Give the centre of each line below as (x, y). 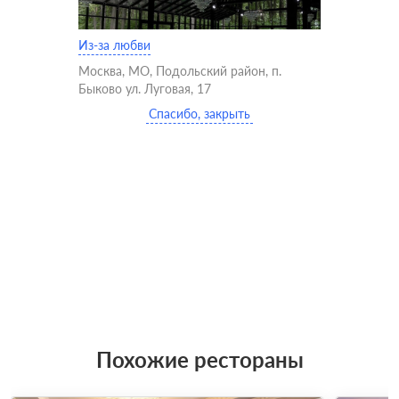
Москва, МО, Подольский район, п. (180, 71)
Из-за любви (114, 45)
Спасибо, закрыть (199, 114)
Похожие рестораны (199, 359)
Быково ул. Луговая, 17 (145, 89)
